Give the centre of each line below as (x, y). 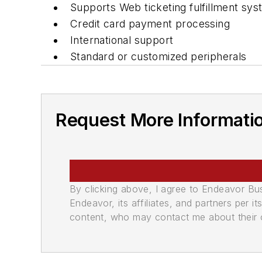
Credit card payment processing (150, 23)
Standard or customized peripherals (158, 56)
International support (122, 40)
